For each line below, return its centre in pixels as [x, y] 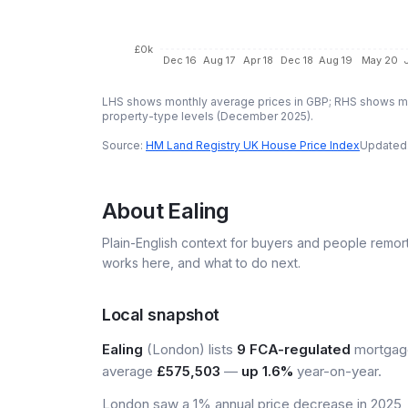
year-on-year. [337, 371]
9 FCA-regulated [294, 349]
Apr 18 [258, 60]
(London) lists [190, 349]
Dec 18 [296, 60]
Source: [122, 145]
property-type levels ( [161, 116]
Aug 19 [336, 60]
